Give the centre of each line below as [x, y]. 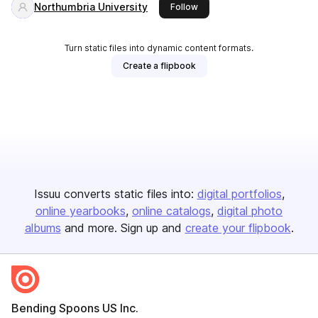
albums [43, 228]
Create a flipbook [159, 66]
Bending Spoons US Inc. [75, 308]
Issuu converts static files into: [114, 194]
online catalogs [171, 211]
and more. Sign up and [123, 228]
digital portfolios [239, 194]
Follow [184, 7]
